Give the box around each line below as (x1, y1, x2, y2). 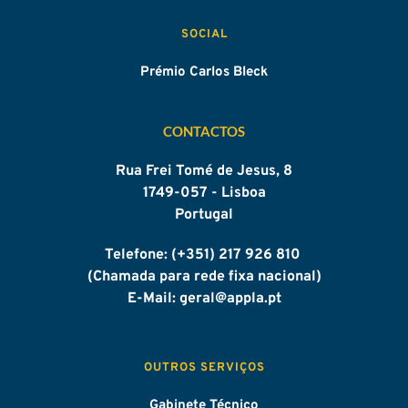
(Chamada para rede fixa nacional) (87, 267, 321, 286)
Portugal (175, 205, 233, 224)
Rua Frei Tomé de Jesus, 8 (116, 161, 292, 180)
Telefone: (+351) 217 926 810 (104, 245, 304, 264)
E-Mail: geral (127, 289, 215, 308)
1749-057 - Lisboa (142, 183, 266, 202)
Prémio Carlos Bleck (140, 63, 268, 81)
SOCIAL (180, 26, 228, 42)
